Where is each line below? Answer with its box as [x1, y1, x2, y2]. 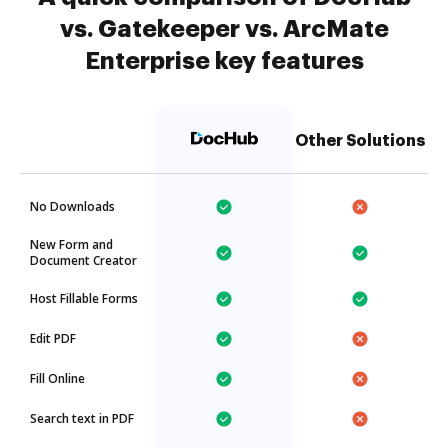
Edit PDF [30, 330, 76, 347]
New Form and [30, 236, 113, 253]
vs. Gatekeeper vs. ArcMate [59, 17, 389, 41]
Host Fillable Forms [30, 290, 138, 307]
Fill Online [30, 370, 85, 387]
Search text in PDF [30, 410, 134, 427]
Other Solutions [295, 133, 425, 149]
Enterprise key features [84, 49, 364, 73]
